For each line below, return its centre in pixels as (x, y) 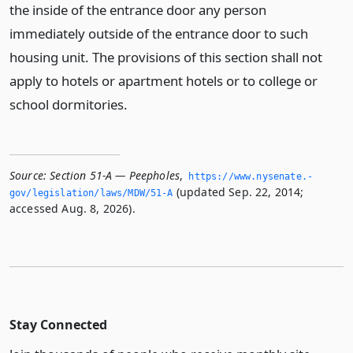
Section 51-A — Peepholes (115, 175)
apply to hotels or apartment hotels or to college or (163, 81)
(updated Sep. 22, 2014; (238, 192)
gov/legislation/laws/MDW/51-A (91, 193)
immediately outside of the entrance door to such (159, 33)
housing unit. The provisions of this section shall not (166, 57)
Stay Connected (58, 325)
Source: (28, 175)
